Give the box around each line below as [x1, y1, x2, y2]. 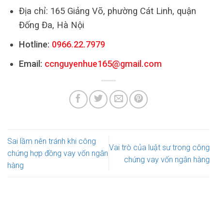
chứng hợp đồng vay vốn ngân [7, 149, 108, 158]
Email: [18, 59, 45, 69]
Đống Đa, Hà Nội [18, 20, 84, 31]
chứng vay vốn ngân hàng [124, 155, 210, 164]
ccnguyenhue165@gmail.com [44, 59, 162, 69]
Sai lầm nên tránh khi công [7, 137, 96, 146]
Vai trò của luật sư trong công [109, 142, 210, 152]
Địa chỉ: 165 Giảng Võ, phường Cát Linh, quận [18, 6, 196, 16]
